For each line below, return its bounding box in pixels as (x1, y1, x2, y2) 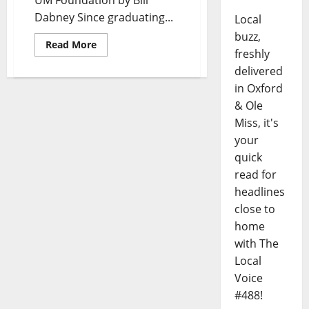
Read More (46, 38, 97, 52)
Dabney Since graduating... (34, 10, 173, 26)
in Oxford (234, 81, 283, 97)
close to (234, 201, 275, 217)
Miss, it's (234, 115, 279, 131)
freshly (234, 46, 270, 62)
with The (234, 236, 279, 252)
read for (234, 167, 277, 183)
